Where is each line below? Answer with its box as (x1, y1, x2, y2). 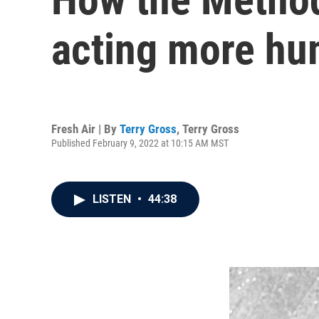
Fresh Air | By (51, 121, 120, 136)
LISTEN (93, 192, 134, 206)
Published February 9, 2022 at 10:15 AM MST (51, 137, 229, 149)
